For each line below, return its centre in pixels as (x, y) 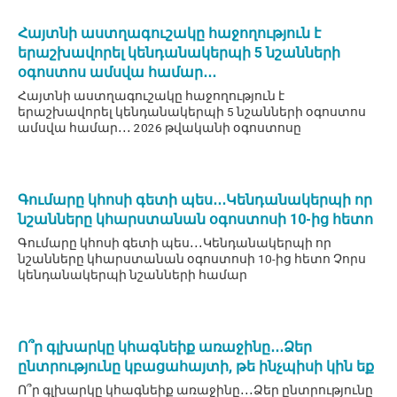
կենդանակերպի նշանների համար (132, 275)
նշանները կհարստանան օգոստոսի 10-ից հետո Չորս (192, 259)
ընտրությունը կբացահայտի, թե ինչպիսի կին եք (196, 366)
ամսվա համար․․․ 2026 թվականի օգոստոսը (160, 128)
